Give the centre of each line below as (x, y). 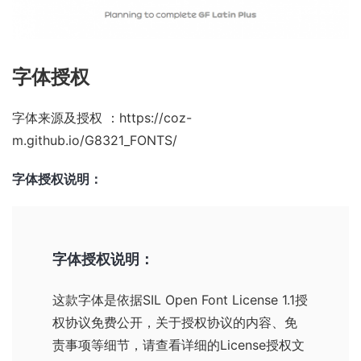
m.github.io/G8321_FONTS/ (95, 140)
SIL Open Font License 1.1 (219, 299)
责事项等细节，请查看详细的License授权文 (178, 344)
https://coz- (156, 117)
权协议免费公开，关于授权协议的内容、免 (175, 322)
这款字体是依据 (98, 299)
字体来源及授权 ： (66, 117)
